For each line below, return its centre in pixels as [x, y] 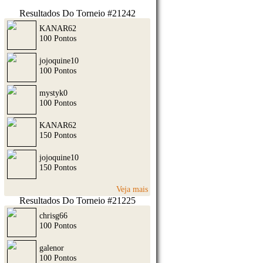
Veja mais [132, 189]
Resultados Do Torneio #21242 [77, 14]
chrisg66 [53, 216]
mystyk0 [53, 93]
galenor [52, 248]
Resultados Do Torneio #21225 [77, 201]
